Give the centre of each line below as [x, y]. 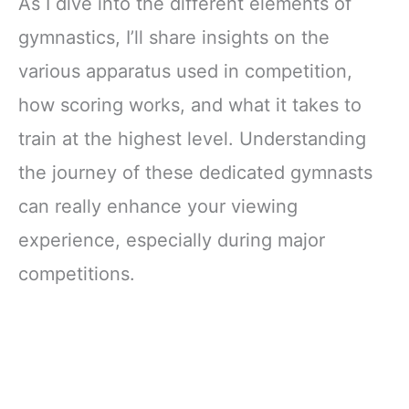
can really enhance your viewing [158, 207]
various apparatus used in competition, [185, 72]
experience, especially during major [172, 241]
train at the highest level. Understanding [192, 139]
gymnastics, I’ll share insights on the [174, 38]
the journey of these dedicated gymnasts [195, 173]
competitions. [77, 274]
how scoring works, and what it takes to [190, 105]
